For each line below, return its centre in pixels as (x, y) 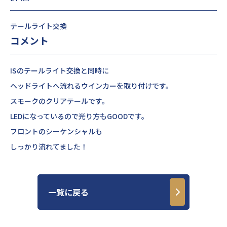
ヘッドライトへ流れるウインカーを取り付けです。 (91, 86)
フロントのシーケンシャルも (56, 131)
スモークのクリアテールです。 (60, 101)
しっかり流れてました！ (49, 147)
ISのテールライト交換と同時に (60, 71)
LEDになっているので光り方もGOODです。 (79, 116)
